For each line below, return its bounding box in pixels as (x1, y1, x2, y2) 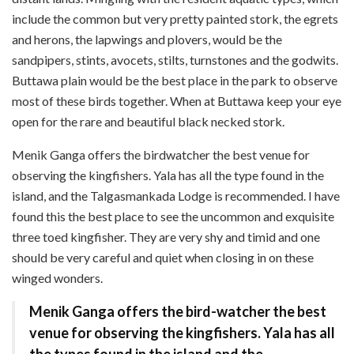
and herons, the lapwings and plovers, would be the (12, 31, 282, 47)
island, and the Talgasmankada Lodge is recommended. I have (12, 187, 340, 203)
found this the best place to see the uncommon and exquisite (12, 208, 334, 224)
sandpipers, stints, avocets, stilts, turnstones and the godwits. (12, 51, 338, 67)
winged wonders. (12, 269, 103, 285)
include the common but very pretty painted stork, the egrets (12, 10, 338, 26)
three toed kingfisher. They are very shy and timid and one (12, 228, 320, 244)
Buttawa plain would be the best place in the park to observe (12, 72, 337, 88)
